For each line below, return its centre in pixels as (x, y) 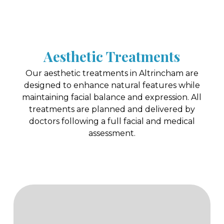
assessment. (112, 133)
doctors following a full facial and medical (112, 121)
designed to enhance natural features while (112, 85)
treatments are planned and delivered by (112, 109)
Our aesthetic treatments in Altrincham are (112, 73)
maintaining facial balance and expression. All (112, 97)
